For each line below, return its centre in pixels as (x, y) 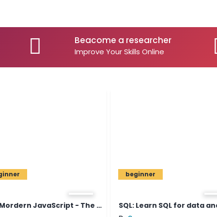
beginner (120, 174)
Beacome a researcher (123, 40)
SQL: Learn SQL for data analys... (157, 205)
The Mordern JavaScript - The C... (78, 205)
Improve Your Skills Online (119, 52)
